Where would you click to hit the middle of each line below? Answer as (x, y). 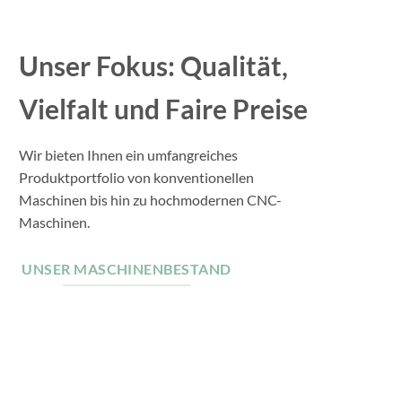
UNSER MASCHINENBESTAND (127, 269)
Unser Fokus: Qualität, (153, 66)
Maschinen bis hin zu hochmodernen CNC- (150, 200)
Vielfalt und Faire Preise (163, 109)
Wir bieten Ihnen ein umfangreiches (128, 155)
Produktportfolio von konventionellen (136, 178)
